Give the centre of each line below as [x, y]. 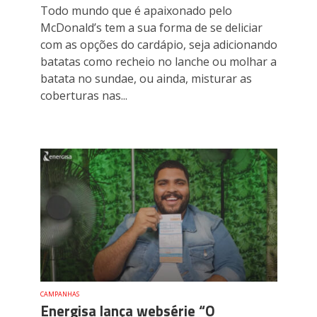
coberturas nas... [83, 95]
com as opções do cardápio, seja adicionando [158, 44]
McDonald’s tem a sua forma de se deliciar [151, 27]
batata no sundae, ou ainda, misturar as [146, 78]
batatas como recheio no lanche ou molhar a [158, 61]
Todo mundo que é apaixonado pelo [136, 10]
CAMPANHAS [59, 294]
